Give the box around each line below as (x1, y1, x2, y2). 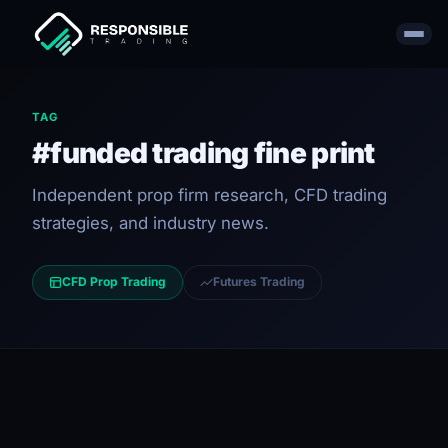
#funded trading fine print (32, 136, 375, 170)
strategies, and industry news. (32, 213, 269, 233)
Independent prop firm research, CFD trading (32, 185, 387, 205)
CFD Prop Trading (62, 274, 166, 290)
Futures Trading (213, 274, 305, 290)
